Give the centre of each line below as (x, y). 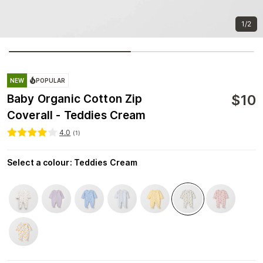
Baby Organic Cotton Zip (75, 99)
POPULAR (51, 80)
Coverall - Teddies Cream (77, 115)
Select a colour (38, 162)
